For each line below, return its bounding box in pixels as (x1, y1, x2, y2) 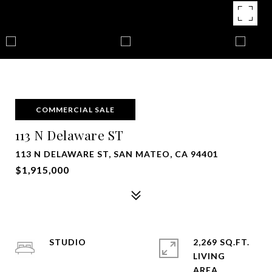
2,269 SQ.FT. (193, 237, 250, 247)
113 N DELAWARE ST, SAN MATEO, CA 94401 (15, 149, 218, 159)
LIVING (193, 251, 225, 261)
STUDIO (49, 237, 86, 247)
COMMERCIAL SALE (36, 105, 115, 114)
